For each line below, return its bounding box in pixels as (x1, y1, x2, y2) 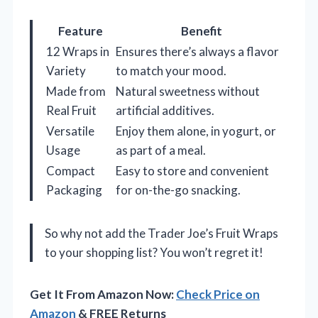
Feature (57, 23, 103, 39)
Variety (46, 63, 86, 79)
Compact (46, 163, 95, 179)
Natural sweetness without (116, 84, 260, 99)
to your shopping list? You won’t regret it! (45, 245, 263, 261)
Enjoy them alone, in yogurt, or (116, 124, 276, 139)
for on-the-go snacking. (116, 182, 241, 198)
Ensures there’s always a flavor (116, 44, 279, 60)
